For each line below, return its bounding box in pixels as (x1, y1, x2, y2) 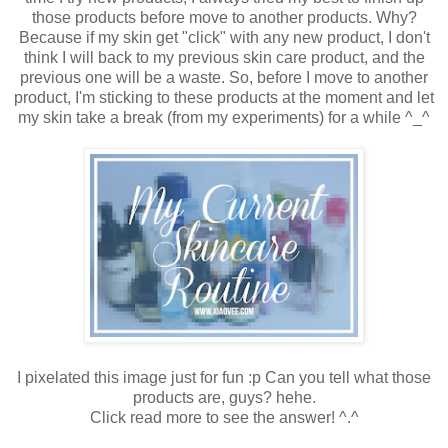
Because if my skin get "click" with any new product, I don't (18, 28, 430, 46)
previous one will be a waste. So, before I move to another (20, 68, 428, 86)
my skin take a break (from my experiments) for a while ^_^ (18, 108, 430, 126)
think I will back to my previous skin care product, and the (23, 48, 425, 66)
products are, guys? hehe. (132, 388, 316, 406)
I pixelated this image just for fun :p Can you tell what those (17, 368, 431, 386)
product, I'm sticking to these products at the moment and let (14, 88, 434, 106)
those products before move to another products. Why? (31, 8, 417, 26)
